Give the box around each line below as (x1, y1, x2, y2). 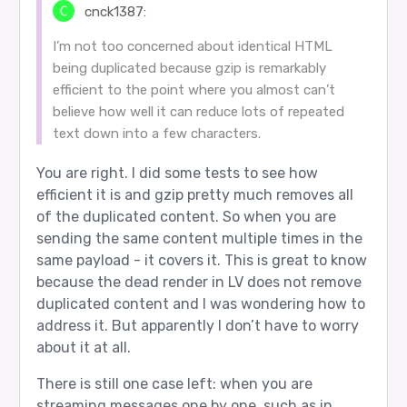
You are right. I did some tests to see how (35, 164, 318, 182)
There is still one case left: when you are (35, 374, 313, 392)
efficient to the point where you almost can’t (52, 81, 335, 98)
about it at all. (35, 338, 131, 356)
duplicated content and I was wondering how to (35, 294, 365, 313)
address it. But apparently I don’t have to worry (35, 316, 359, 334)
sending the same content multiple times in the (35, 229, 362, 247)
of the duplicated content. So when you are (35, 207, 336, 225)
